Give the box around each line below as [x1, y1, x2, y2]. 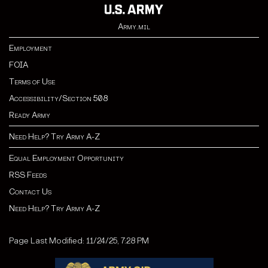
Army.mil [118, 22, 150, 32]
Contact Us [9, 187, 51, 197]
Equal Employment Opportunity [9, 153, 124, 164]
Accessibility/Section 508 [9, 93, 108, 104]
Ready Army [9, 110, 50, 121]
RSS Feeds [9, 170, 47, 181]
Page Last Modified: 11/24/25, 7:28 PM [9, 236, 149, 246]
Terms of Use [9, 77, 55, 87]
